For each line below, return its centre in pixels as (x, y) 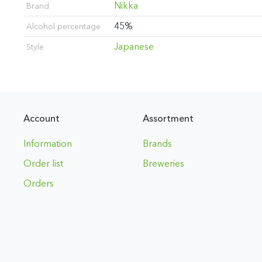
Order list (43, 163)
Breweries (163, 163)
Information (48, 144)
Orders (39, 183)
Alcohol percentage (63, 27)
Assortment (168, 118)
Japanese (134, 46)
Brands (157, 144)
